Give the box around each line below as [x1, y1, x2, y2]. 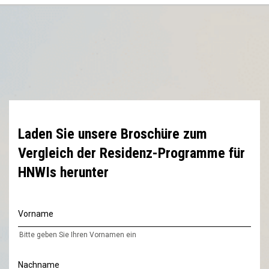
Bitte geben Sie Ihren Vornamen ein [19, 231, 136, 239]
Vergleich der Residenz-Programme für [18, 145, 245, 162]
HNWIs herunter [18, 164, 109, 181]
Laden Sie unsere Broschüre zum [18, 125, 207, 142]
